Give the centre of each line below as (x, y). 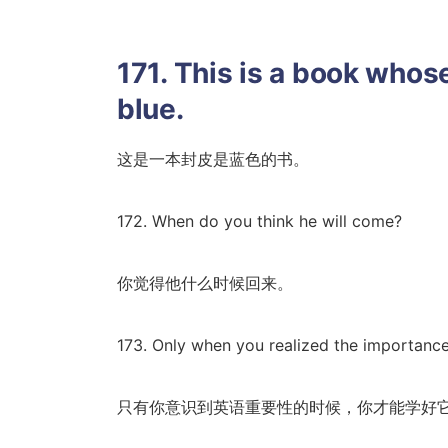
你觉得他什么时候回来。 (205, 283)
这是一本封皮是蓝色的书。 (213, 159)
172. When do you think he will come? (259, 221)
